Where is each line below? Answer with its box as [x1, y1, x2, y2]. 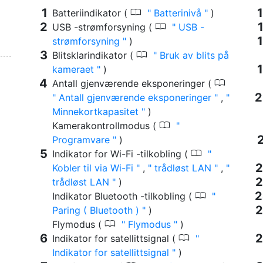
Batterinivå [151, 6, 204, 19]
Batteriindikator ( [52, 6, 130, 19]
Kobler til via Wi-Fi [52, 161, 136, 174]
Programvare [52, 133, 113, 146]
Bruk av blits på [157, 49, 229, 61]
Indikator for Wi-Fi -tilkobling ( [52, 147, 191, 160]
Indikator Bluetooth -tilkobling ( [52, 190, 195, 202]
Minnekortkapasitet [52, 105, 141, 117]
